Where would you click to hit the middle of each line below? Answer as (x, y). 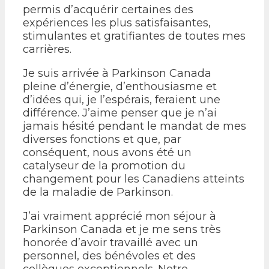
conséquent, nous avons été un (107, 152)
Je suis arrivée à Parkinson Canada (117, 73)
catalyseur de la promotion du (104, 165)
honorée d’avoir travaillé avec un (110, 242)
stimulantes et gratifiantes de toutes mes (134, 36)
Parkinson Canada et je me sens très (122, 229)
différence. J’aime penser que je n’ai (120, 113)
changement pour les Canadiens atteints (134, 179)
